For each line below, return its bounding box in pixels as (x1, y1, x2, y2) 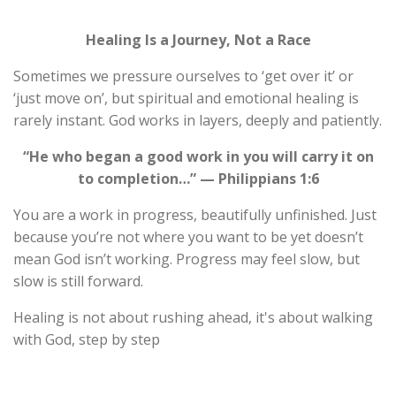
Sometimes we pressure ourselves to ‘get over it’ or (13, 66, 354, 87)
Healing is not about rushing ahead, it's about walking (13, 308, 373, 328)
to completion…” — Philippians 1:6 (77, 169, 319, 189)
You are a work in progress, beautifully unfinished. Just (13, 205, 377, 225)
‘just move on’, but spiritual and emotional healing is (13, 88, 359, 109)
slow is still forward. (13, 271, 143, 292)
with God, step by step (13, 330, 160, 350)
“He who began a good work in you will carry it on (22, 147, 374, 167)
